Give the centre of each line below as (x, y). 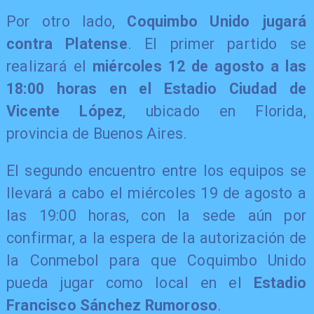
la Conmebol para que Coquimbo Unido (156, 261)
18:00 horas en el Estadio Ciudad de (156, 88)
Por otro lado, (67, 21)
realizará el (49, 66)
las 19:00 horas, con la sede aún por (156, 216)
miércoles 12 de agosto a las (199, 66)
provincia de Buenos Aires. (97, 133)
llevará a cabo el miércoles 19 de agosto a (156, 193)
